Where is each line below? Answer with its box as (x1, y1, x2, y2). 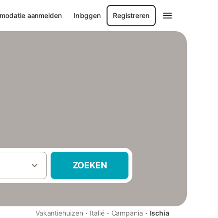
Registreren (113, 11, 149, 19)
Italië (90, 209, 105, 217)
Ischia (149, 209, 169, 217)
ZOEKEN (72, 160, 107, 170)
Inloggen (73, 11, 101, 19)
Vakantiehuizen (35, 209, 83, 217)
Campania (111, 209, 143, 217)
